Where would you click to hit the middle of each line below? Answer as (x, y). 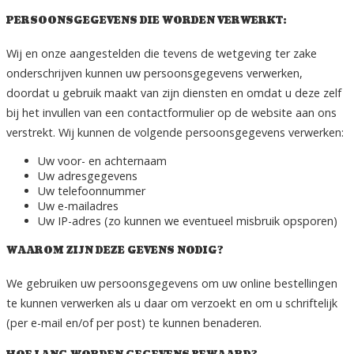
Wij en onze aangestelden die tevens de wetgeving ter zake (162, 54)
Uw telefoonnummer (92, 191)
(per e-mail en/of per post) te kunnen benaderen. (134, 323)
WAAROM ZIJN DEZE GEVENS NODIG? (115, 251)
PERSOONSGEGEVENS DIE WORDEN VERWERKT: (147, 21)
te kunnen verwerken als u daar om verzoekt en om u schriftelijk (172, 303)
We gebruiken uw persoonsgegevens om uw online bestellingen (172, 284)
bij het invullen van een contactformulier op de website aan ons (171, 113)
